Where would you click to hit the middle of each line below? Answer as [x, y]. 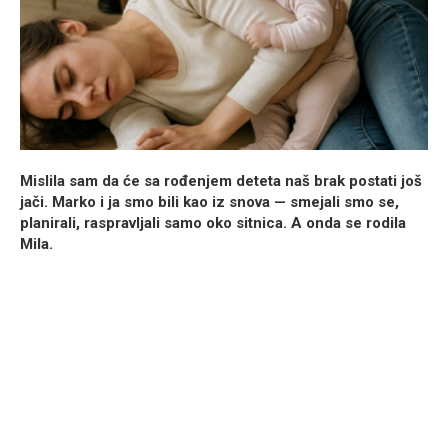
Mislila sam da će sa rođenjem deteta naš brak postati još [221, 181]
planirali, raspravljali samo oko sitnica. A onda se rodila [213, 223]
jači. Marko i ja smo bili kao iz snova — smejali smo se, [209, 202]
